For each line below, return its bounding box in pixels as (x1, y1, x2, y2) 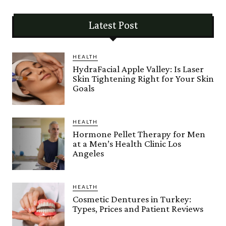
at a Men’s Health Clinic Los (73, 138, 181, 149)
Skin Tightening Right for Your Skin (73, 73, 214, 84)
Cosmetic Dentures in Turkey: (73, 194, 191, 204)
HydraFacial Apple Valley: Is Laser (73, 64, 204, 74)
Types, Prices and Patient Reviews (73, 203, 203, 214)
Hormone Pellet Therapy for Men (73, 129, 205, 139)
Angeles (73, 148, 104, 158)
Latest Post (88, 19, 138, 31)
